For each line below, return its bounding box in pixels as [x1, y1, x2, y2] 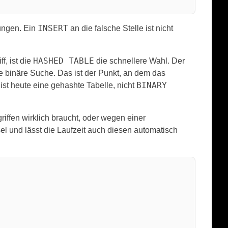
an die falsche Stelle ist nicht [68, 23, 173, 33]
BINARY [136, 80, 167, 90]
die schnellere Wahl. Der [94, 56, 185, 65]
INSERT [38, 23, 68, 33]
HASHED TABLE [33, 55, 94, 66]
